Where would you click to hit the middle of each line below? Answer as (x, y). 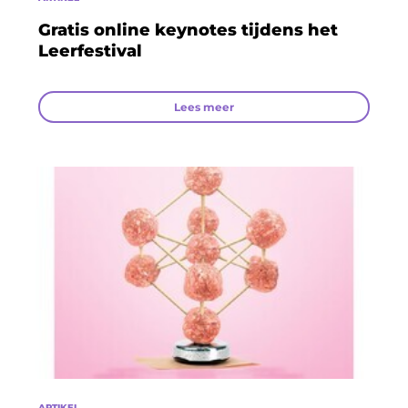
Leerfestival (90, 51)
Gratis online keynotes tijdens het (188, 30)
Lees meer (204, 107)
